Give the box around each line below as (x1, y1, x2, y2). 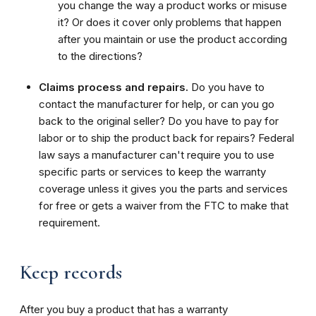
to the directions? (58, 49, 142, 63)
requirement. (39, 215, 100, 229)
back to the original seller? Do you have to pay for (39, 114, 279, 128)
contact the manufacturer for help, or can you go (39, 97, 274, 111)
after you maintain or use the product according (58, 32, 287, 46)
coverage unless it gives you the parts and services (39, 181, 288, 195)
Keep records (20, 260, 122, 284)
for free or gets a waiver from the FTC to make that (39, 198, 288, 212)
